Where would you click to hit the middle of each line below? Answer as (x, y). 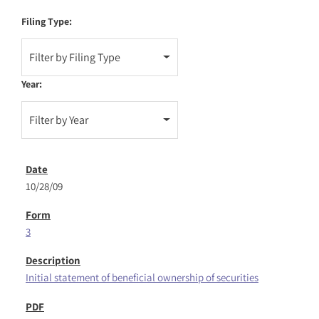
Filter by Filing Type (75, 57)
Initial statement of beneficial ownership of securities (142, 277)
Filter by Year (59, 120)
